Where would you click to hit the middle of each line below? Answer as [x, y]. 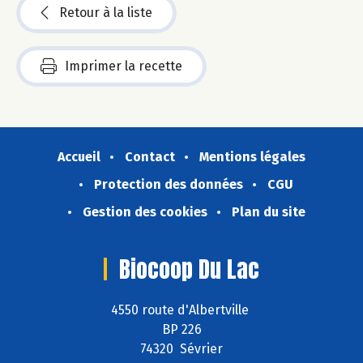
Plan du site [268, 211]
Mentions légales [252, 156]
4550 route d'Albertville [181, 310]
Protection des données [169, 184]
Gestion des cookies [145, 211]
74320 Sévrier [181, 349]
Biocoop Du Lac [189, 269]
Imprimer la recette [124, 66]
